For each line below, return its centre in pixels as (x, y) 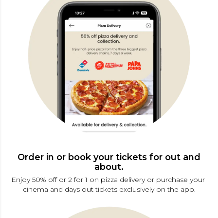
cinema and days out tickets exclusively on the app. (109, 189)
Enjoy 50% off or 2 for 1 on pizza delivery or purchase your (109, 179)
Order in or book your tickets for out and (109, 157)
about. (109, 167)
